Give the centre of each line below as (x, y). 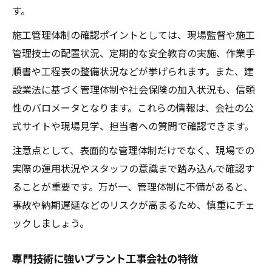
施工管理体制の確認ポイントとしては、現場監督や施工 (134, 34)
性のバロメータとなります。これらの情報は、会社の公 (133, 107)
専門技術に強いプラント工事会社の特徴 (105, 258)
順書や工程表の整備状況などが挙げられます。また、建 (133, 71)
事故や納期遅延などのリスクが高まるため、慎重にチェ (134, 204)
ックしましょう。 (51, 223)
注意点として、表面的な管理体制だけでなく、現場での (133, 150)
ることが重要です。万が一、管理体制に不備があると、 (133, 186)
